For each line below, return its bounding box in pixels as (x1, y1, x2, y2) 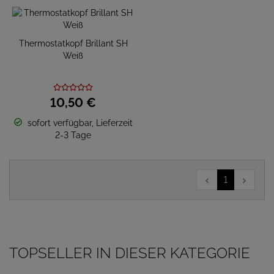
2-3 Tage (55, 130, 91, 140)
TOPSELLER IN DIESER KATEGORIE (9, 244, 250, 262)
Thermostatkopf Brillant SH (18, 39, 128, 48)
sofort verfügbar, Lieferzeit (27, 118, 133, 128)
